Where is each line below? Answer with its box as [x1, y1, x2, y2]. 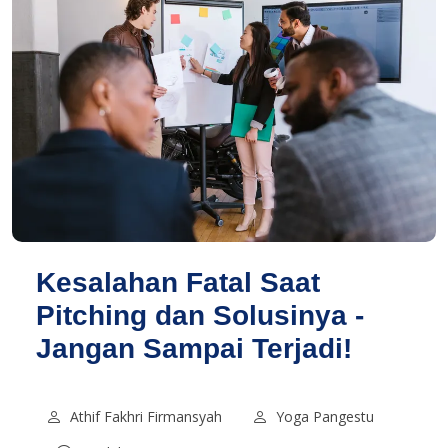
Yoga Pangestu [276, 407, 374, 427]
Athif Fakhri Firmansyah [70, 407, 222, 427]
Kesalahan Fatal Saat [36, 267, 320, 299]
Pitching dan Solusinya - [36, 300, 364, 332]
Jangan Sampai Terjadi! [36, 333, 352, 365]
